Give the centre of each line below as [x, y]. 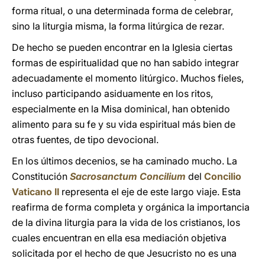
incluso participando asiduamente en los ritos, [112, 93]
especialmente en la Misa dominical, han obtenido [121, 109]
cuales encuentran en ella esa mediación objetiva [119, 238]
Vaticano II [35, 192]
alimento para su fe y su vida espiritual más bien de [124, 124]
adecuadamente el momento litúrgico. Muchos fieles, [128, 78]
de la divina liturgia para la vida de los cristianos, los [126, 222]
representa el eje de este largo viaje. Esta [150, 192]
